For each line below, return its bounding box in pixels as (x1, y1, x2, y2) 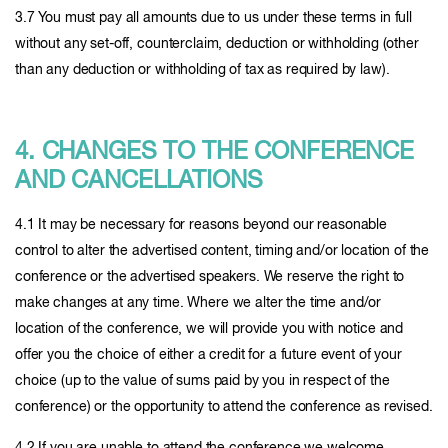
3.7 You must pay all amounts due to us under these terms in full (15, 11, 413, 25)
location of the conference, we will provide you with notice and (15, 322, 404, 336)
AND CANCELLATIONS (15, 169, 263, 193)
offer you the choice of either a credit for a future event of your (15, 348, 402, 362)
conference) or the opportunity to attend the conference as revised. (15, 400, 433, 414)
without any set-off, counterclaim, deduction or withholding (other (15, 37, 419, 51)
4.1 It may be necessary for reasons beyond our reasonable (15, 218, 388, 232)
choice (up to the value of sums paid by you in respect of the (15, 374, 390, 388)
